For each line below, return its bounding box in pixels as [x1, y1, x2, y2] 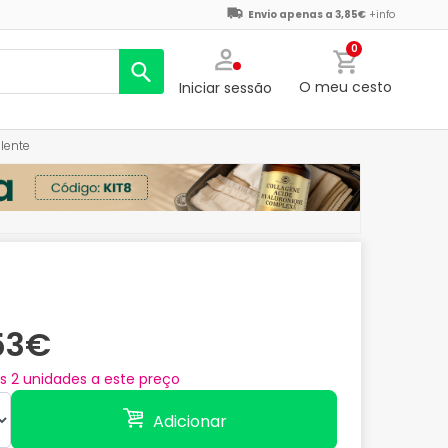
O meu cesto [298, 77, 392, 98]
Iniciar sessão [179, 78, 273, 99]
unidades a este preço [19, 369, 180, 390]
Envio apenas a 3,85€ [248, 7, 366, 22]
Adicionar [152, 410, 227, 434]
